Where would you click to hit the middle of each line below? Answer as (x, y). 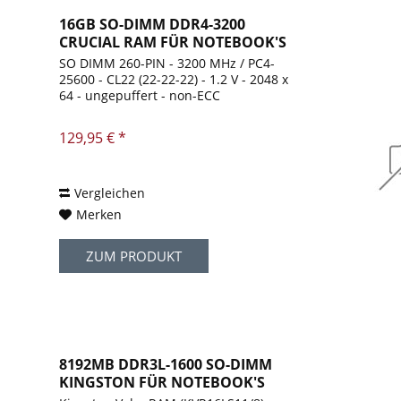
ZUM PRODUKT (134, 256)
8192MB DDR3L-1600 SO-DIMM (166, 365)
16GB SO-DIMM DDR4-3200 (153, 25)
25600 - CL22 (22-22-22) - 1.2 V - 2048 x (174, 80)
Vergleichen (110, 193)
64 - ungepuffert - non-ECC (140, 96)
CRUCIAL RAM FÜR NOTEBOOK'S (173, 43)
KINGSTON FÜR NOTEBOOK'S (162, 383)
